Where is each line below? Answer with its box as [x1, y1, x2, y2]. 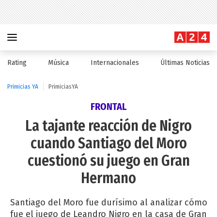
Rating [7, 59, 27, 67]
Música [48, 59, 69, 67]
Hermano [81, 170, 136, 187]
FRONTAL [91, 101, 126, 112]
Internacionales [90, 59, 139, 67]
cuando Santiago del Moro [30, 135, 187, 152]
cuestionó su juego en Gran [27, 152, 190, 170]
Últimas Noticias [160, 59, 210, 67]
